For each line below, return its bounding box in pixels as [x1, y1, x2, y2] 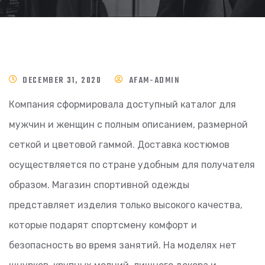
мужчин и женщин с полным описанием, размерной [9, 119, 248, 130]
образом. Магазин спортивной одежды [9, 179, 189, 190]
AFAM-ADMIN [128, 74, 180, 88]
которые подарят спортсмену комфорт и [9, 219, 197, 231]
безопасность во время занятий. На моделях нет [9, 240, 237, 251]
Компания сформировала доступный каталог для [9, 99, 236, 110]
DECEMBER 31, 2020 [22, 74, 102, 88]
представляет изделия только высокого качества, [9, 199, 243, 211]
